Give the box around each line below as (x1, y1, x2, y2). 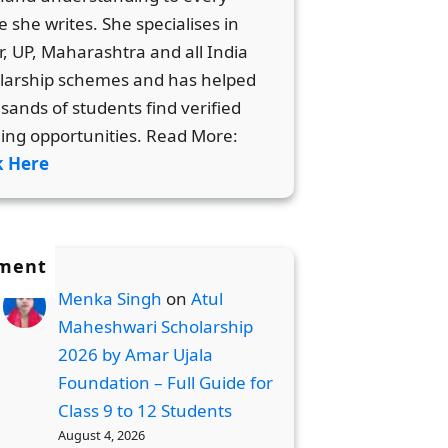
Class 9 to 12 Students (58, 399, 233, 423)
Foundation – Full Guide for (58, 371, 274, 395)
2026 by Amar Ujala (58, 343, 214, 367)
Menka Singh (58, 287, 163, 311)
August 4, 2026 (58, 426, 146, 445)
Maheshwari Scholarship (58, 315, 254, 339)
